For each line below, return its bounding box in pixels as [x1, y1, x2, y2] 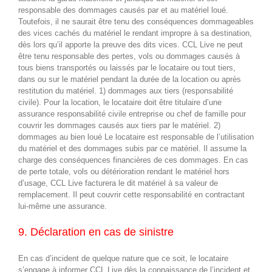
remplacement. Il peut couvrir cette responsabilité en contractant [18, 189, 245, 199]
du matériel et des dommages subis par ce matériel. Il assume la [18, 143, 246, 153]
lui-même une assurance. [18, 201, 107, 211]
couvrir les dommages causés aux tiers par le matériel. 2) [18, 120, 220, 130]
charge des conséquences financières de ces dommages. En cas [18, 155, 248, 165]
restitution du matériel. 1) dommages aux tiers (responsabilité [18, 86, 233, 95]
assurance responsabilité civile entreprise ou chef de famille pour [18, 109, 246, 118]
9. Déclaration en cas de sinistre [18, 225, 174, 238]
